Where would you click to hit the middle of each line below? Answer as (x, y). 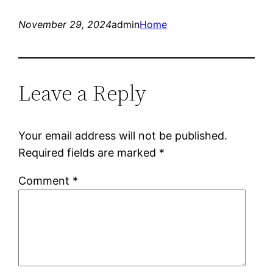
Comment (46, 180)
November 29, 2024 (65, 24)
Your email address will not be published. (123, 135)
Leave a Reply (83, 93)
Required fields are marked (89, 152)
